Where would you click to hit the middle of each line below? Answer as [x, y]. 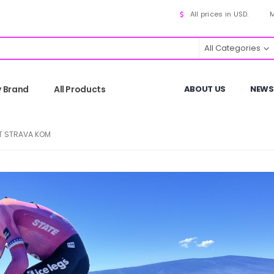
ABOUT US [205, 89]
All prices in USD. [218, 14]
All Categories [232, 48]
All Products [80, 89]
